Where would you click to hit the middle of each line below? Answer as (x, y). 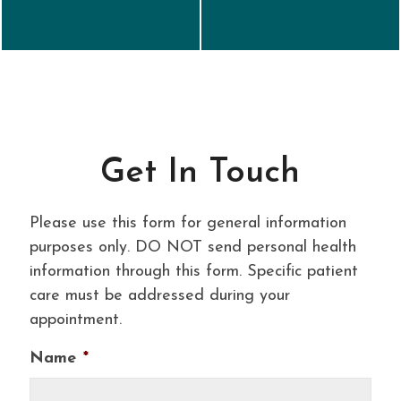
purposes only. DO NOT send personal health (192, 247)
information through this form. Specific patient (193, 271)
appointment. (75, 320)
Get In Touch (200, 173)
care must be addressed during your (159, 295)
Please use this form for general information (188, 223)
